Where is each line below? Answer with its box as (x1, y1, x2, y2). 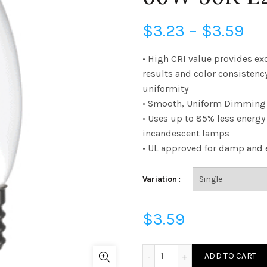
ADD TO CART (204, 251, 257, 261)
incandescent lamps (142, 128, 229, 139)
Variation (142, 174, 177, 184)
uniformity (142, 83, 188, 94)
